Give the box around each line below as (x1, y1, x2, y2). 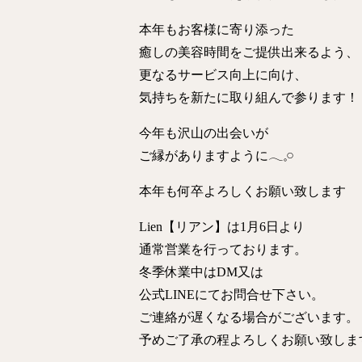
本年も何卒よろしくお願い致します (139, 184, 346, 198)
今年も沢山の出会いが (139, 126, 268, 140)
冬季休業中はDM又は (139, 265, 263, 279)
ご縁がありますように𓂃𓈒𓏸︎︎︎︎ (139, 149, 294, 162)
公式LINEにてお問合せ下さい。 (139, 288, 324, 301)
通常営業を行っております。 (139, 242, 307, 256)
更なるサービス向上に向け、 (139, 68, 307, 82)
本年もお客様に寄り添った (139, 23, 294, 36)
